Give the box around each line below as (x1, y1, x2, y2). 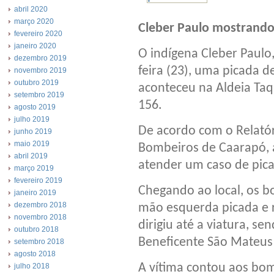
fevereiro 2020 (14, 29, 62, 38)
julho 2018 (14, 262, 50, 270)
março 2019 (14, 164, 54, 172)
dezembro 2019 (14, 54, 67, 62)
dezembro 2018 (14, 201, 67, 209)
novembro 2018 (14, 213, 67, 221)
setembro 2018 (14, 237, 64, 246)
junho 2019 (14, 127, 52, 136)
